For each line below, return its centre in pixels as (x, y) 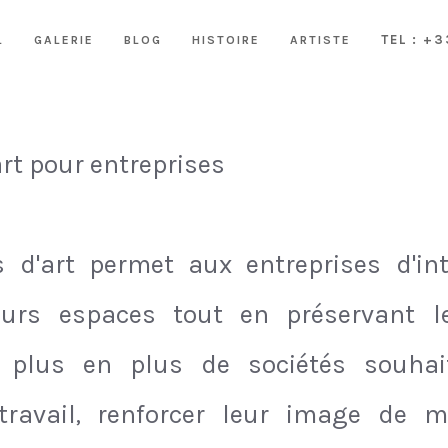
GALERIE (64, 40)
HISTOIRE (226, 40)
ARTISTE (320, 40)
